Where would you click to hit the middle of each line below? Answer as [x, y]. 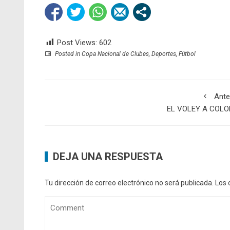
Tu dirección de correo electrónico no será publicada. [129, 183]
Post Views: [77, 43]
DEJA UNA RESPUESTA [108, 157]
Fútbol [187, 54]
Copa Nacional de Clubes [115, 54]
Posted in [68, 54]
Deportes [164, 54]
